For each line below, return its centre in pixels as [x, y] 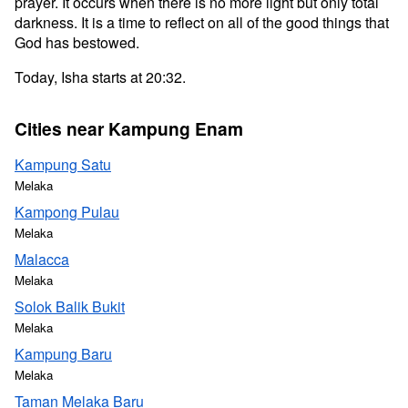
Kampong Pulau [67, 212]
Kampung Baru [63, 354]
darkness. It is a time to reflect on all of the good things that [202, 22]
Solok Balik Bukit [70, 306]
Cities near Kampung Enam [129, 128]
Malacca [42, 259]
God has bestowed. [77, 42]
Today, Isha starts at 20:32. [100, 77]
